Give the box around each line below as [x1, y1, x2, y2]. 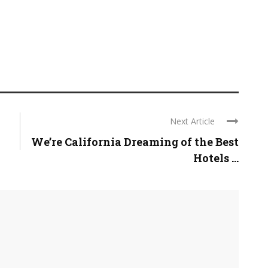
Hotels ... [193, 151, 239, 165]
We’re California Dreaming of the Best [31, 135, 239, 149]
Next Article [170, 115, 215, 127]
